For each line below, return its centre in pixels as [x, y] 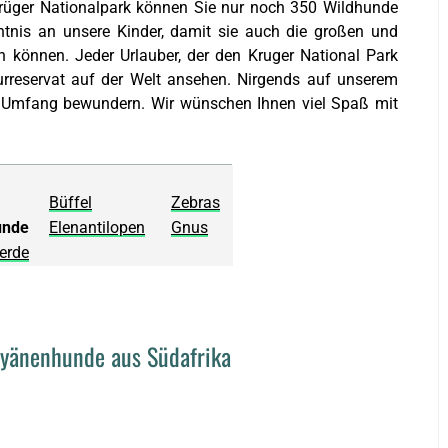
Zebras [195, 202]
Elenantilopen [97, 227]
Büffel [70, 202]
